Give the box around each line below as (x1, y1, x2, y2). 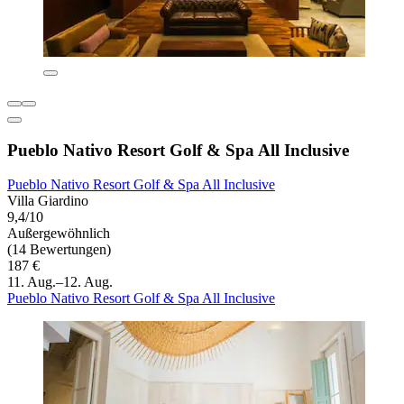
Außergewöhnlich (7, 225, 110, 242)
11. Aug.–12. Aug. (7, 274, 113, 290)
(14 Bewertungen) (7, 242, 111, 258)
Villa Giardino (7, 193, 88, 209)
